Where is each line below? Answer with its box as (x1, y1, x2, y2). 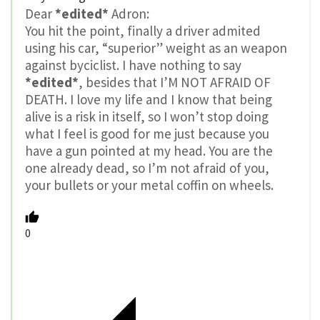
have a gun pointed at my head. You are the (25, 142, 273, 160)
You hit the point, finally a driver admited (25, 22, 261, 40)
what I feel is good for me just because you (25, 125, 269, 143)
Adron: (109, 5, 149, 23)
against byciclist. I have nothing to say (25, 56, 241, 74)
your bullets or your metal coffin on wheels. (25, 176, 274, 194)
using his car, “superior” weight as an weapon (25, 39, 287, 57)
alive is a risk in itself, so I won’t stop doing (25, 108, 269, 126)
